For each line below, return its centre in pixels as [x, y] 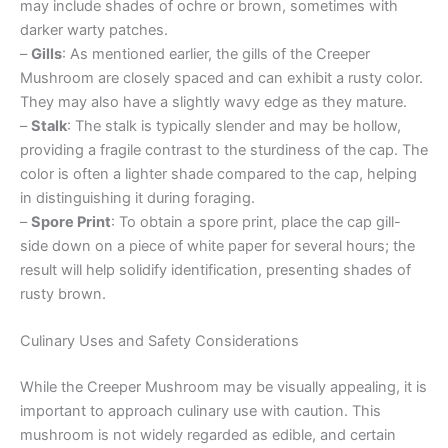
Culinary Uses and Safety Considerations [159, 341]
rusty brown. [63, 293]
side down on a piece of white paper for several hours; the [217, 245]
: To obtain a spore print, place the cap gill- [256, 221]
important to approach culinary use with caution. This [200, 410]
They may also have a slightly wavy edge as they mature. [213, 101]
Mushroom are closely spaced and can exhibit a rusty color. [221, 77]
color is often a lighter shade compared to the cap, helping [218, 173]
